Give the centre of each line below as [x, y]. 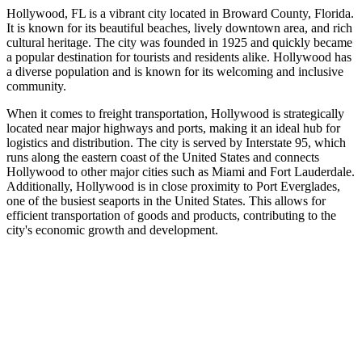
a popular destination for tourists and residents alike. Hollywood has [179, 57]
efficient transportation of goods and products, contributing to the [171, 215]
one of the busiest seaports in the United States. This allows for [166, 200]
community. [36, 86]
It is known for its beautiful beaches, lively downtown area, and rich [179, 27]
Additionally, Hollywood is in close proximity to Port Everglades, [173, 186]
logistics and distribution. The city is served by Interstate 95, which [176, 142]
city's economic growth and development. [112, 229]
